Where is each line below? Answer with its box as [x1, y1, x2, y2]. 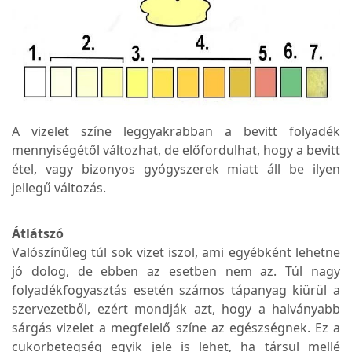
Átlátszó [12, 225, 64, 243]
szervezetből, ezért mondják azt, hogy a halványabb [12, 300, 340, 318]
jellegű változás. [12, 179, 106, 197]
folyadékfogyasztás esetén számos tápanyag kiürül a [12, 281, 340, 299]
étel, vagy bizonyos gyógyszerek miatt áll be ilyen [12, 160, 340, 178]
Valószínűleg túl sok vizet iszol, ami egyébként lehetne [12, 244, 340, 262]
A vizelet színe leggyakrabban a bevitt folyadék [12, 123, 340, 141]
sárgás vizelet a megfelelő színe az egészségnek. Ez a [12, 319, 340, 337]
